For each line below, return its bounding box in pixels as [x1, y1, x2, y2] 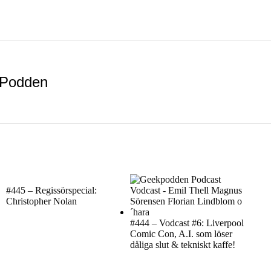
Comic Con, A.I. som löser [130, 228, 232, 239]
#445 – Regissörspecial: [6, 184, 97, 195]
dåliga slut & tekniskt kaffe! [130, 239, 235, 250]
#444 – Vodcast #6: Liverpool [130, 217, 244, 228]
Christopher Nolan [6, 195, 77, 206]
